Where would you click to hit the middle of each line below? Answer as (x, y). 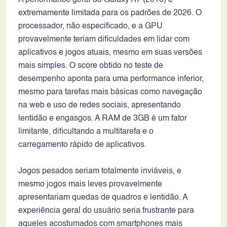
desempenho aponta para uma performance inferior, (111, 79)
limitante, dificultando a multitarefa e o (86, 132)
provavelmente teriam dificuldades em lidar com (104, 40)
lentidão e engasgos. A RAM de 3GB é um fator (103, 119)
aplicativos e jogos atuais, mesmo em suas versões (110, 53)
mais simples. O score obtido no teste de (91, 66)
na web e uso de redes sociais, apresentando (100, 105)
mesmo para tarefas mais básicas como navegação (110, 92)
